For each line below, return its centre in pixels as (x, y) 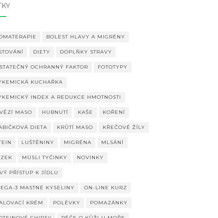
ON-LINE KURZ (105, 188)
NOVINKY (90, 158)
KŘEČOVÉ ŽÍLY (124, 127)
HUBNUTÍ (55, 112)
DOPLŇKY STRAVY (86, 52)
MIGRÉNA (77, 143)
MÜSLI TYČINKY (44, 158)
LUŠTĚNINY (37, 143)
